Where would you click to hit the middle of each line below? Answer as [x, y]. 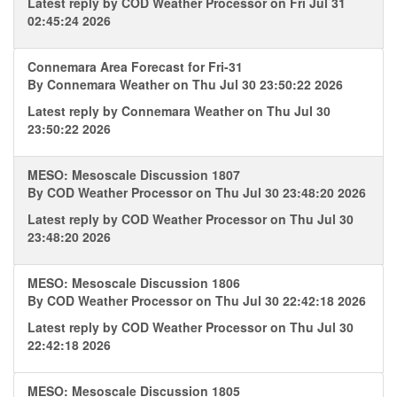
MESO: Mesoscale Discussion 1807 [134, 175]
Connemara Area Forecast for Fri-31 [135, 66]
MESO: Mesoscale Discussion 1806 [134, 283]
